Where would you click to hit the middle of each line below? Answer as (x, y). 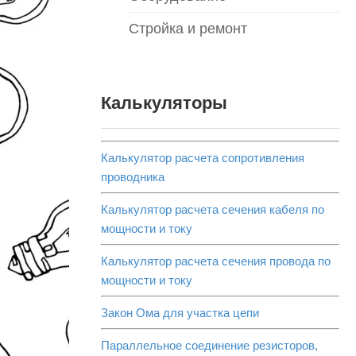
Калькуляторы (164, 103)
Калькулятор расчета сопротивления (203, 157)
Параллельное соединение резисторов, (209, 345)
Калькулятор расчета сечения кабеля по (213, 209)
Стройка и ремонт (188, 29)
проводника (133, 176)
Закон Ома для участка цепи (180, 312)
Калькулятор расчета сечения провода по (216, 261)
